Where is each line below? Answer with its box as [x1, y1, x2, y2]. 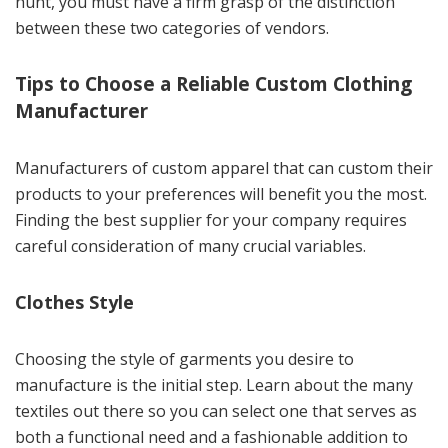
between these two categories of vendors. [15, 16, 329, 39]
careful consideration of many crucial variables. [15, 234, 366, 257]
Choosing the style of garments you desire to [15, 347, 354, 370]
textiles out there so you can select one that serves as [15, 399, 417, 422]
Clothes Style [15, 289, 134, 314]
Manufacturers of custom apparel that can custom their [15, 156, 433, 179]
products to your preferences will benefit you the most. [15, 182, 427, 205]
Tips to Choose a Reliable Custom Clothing [15, 70, 412, 97]
